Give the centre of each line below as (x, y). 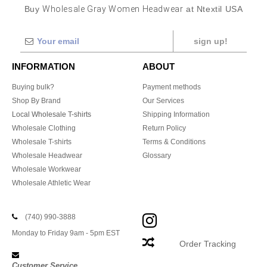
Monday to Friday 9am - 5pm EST (66, 233)
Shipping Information (176, 114)
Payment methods (172, 87)
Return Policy (164, 128)
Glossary (157, 156)
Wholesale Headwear (47, 156)
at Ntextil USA (213, 9)
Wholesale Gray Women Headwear (113, 9)
